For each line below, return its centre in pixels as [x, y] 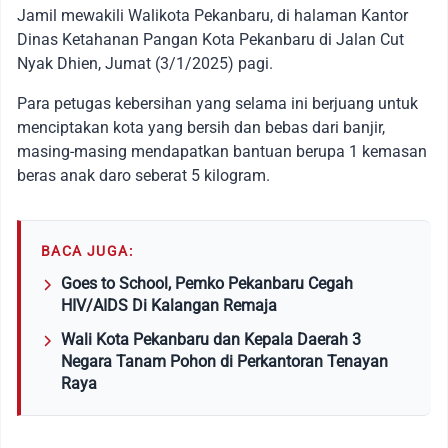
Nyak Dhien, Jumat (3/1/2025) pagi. [145, 63]
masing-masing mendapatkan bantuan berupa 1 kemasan [222, 151]
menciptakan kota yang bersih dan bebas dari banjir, [201, 127]
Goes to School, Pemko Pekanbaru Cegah [207, 283]
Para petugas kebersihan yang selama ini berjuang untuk [217, 103]
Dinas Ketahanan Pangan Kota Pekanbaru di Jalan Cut [210, 39]
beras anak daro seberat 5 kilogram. [143, 175]
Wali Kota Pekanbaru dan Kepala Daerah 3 [211, 339]
